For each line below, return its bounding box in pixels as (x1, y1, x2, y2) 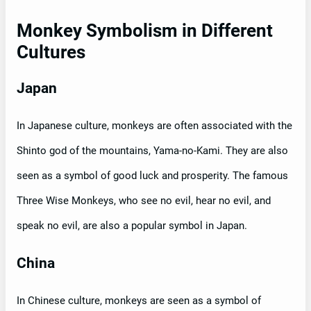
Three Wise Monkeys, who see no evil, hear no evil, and (17, 194, 271, 207)
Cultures (17, 41, 85, 62)
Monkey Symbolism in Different (17, 19, 273, 41)
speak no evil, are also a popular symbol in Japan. (17, 219, 247, 232)
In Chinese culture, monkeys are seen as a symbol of (17, 294, 261, 307)
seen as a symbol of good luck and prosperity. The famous (17, 169, 288, 182)
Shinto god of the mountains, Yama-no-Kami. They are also (17, 144, 288, 157)
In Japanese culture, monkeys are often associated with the (17, 119, 292, 132)
